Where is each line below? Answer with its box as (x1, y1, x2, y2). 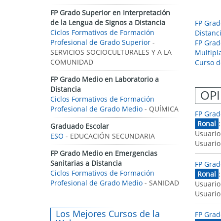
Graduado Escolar (50, 121, 109, 131)
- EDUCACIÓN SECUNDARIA (64, 131, 155, 141)
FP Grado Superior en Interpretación (50, 8, 170, 17)
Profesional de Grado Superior (50, 37, 150, 47)
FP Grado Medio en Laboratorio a (50, 74, 159, 84)
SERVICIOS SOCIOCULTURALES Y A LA (50, 47, 172, 57)
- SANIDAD (143, 178, 179, 187)
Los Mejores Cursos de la (56, 208, 160, 220)
